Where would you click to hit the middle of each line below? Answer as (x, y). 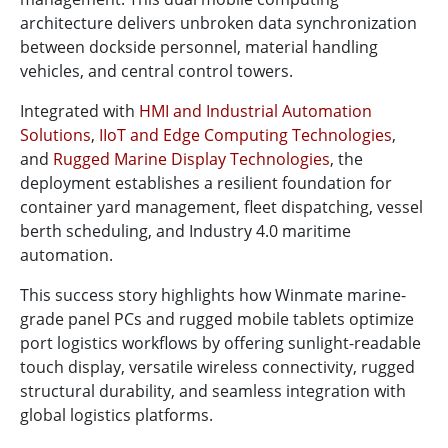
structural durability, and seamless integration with (213, 391)
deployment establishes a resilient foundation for (206, 183)
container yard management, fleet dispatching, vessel (221, 207)
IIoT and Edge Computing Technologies (245, 135)
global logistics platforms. (116, 415)
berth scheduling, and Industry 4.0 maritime (185, 231)
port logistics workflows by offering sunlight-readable (220, 343)
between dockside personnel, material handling (199, 47)
